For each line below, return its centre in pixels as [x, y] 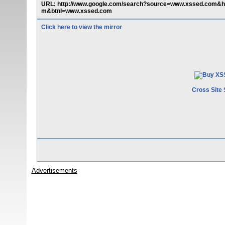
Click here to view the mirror [81, 27]
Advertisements [54, 171]
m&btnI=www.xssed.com [76, 11]
